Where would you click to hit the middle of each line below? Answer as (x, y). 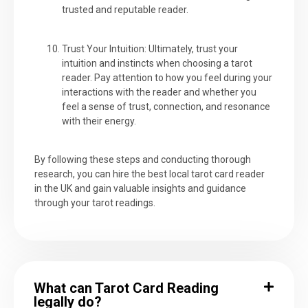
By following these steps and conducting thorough (143, 159)
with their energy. (99, 121)
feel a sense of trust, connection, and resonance (166, 106)
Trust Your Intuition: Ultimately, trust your (150, 48)
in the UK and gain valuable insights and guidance (140, 188)
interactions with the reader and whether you (159, 92)
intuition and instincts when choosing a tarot (157, 63)
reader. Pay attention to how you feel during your (167, 77)
